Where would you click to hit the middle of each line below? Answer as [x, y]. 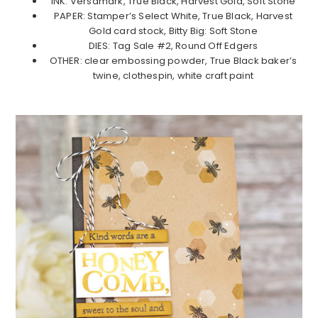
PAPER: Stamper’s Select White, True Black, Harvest [173, 16]
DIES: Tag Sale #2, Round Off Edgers [173, 45]
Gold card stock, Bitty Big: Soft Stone [173, 31]
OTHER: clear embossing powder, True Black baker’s [173, 60]
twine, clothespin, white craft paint [173, 75]
